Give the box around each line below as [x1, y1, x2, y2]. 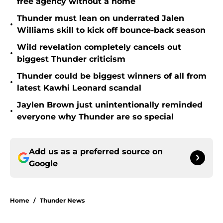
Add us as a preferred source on [29, 147, 163, 157]
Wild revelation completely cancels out [17, 42, 181, 52]
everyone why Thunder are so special [17, 112, 174, 122]
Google [29, 159, 58, 169]
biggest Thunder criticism [17, 54, 125, 64]
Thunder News [40, 197, 85, 205]
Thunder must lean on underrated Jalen [17, 13, 184, 23]
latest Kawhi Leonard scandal [17, 83, 141, 93]
